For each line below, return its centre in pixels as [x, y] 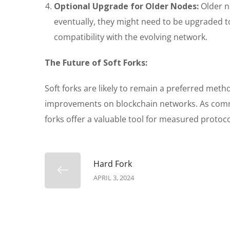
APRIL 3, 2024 [114, 177]
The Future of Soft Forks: [96, 63]
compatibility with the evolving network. [131, 37]
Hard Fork [113, 164]
